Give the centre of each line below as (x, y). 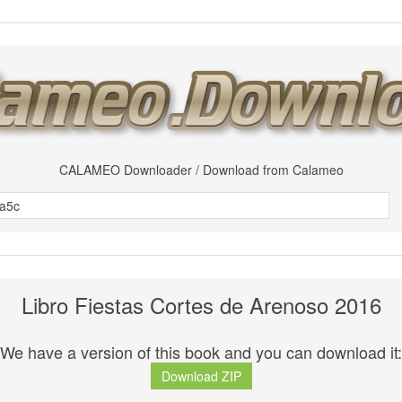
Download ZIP (201, 376)
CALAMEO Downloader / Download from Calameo (201, 170)
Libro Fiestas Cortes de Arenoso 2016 (201, 305)
